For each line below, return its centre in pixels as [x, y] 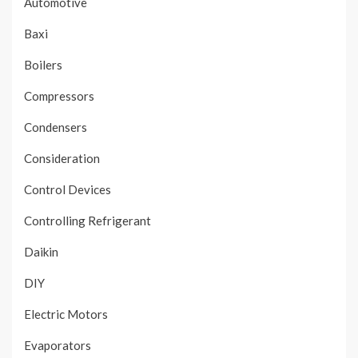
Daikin [41, 252]
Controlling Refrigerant [88, 221]
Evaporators [58, 346]
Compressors [59, 96]
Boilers [43, 65]
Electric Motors [66, 314]
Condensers [56, 127]
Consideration [62, 159]
